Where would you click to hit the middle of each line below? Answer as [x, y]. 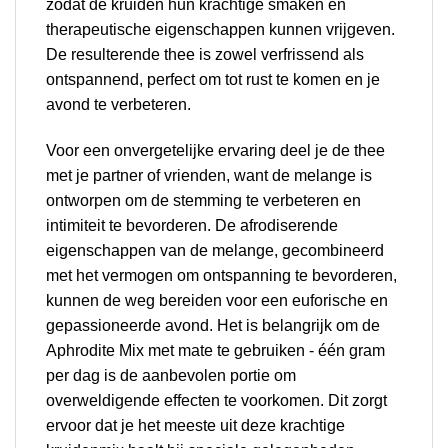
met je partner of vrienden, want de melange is [209, 175]
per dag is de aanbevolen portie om [171, 375]
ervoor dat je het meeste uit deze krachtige [195, 425]
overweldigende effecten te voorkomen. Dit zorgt [216, 400]
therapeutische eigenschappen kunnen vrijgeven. [220, 30]
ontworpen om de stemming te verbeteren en [203, 200]
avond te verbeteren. [118, 105]
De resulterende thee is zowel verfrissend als [205, 55]
